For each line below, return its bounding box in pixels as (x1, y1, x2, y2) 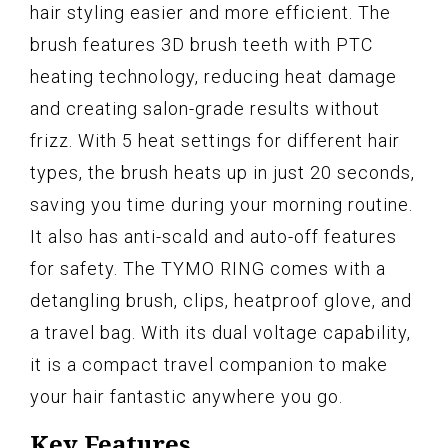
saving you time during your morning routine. (30, 194, 413, 216)
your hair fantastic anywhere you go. (30, 386, 343, 408)
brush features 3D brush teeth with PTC (30, 34, 373, 56)
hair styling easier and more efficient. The (30, 2, 391, 24)
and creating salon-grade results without (30, 98, 380, 120)
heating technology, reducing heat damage (30, 66, 397, 88)
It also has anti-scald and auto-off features (30, 226, 397, 248)
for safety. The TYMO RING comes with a (30, 258, 386, 280)
